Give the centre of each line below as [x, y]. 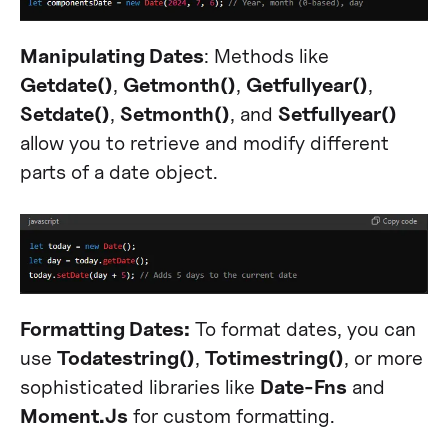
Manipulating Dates [111, 56]
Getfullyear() [306, 85]
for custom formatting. [231, 416]
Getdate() [66, 85]
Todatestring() [125, 358]
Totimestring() [274, 358]
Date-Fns [303, 387]
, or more [383, 358]
